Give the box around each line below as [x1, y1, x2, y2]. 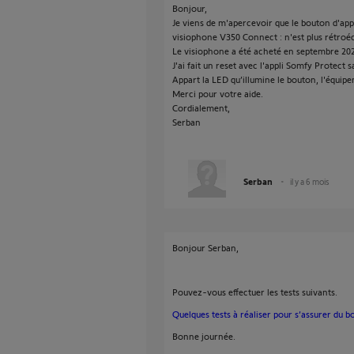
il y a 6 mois [290, 176, 330, 186]
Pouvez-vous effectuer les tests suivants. [172, 286, 337, 297]
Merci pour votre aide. [172, 88, 263, 99]
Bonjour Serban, [172, 242, 239, 253]
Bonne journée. [172, 330, 235, 341]
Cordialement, [172, 102, 230, 113]
